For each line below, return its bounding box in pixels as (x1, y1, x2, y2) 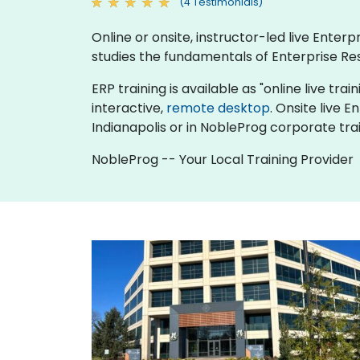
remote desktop (166, 98, 270, 117)
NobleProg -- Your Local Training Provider (92, 149, 354, 169)
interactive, (92, 98, 166, 117)
